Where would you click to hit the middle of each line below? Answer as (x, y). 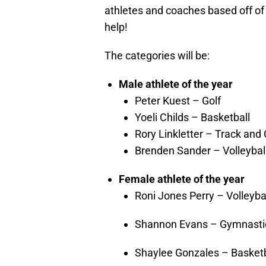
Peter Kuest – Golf (178, 100)
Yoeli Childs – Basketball (192, 117)
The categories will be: (157, 55)
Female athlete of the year (182, 179)
